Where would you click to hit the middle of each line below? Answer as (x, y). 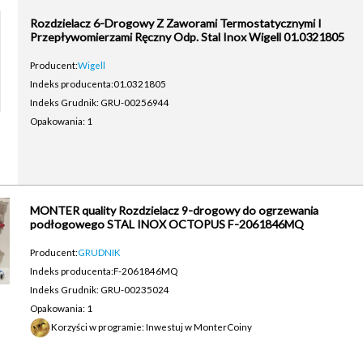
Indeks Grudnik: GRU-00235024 (99, 289)
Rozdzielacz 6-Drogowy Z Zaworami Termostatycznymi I (175, 23)
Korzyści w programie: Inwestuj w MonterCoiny (151, 327)
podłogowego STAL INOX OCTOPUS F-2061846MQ (167, 224)
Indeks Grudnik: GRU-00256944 (99, 102)
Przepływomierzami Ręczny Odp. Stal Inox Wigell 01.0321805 (187, 37)
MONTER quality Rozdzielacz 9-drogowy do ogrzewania (174, 210)
